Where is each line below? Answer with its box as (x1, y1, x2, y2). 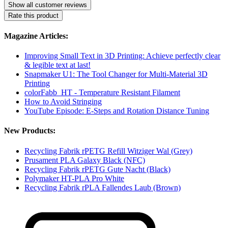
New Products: (4, 126, 55, 135)
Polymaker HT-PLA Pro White (24, 174, 124, 183)
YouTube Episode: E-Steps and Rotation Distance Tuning (24, 106, 209, 116)
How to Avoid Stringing (24, 97, 102, 106)
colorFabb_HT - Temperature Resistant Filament (24, 88, 180, 97)
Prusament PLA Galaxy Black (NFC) (24, 155, 145, 164)
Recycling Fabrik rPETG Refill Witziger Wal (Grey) (24, 146, 192, 155)
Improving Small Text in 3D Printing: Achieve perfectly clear (24, 51, 220, 61)
